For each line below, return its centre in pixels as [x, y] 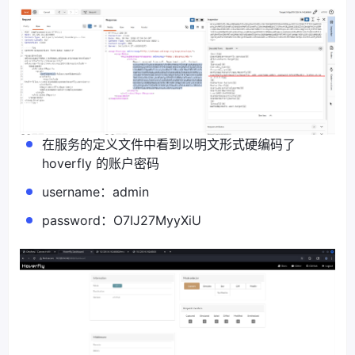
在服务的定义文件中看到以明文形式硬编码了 [169, 144]
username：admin [95, 191]
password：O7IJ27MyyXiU [122, 220]
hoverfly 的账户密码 [101, 163]
